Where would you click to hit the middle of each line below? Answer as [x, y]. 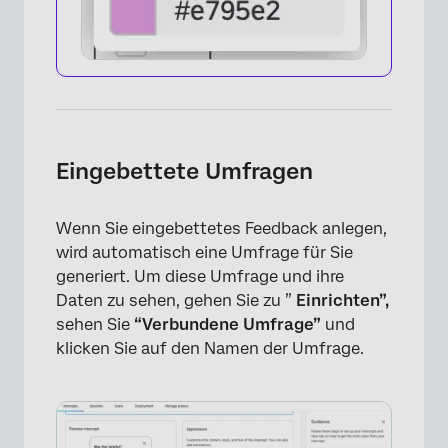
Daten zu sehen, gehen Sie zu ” [176, 300]
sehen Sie [95, 324]
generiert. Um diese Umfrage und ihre [200, 276]
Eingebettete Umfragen [184, 170]
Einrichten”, [342, 300]
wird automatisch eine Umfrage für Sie [204, 252]
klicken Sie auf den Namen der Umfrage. [210, 348]
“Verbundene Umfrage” [227, 324]
